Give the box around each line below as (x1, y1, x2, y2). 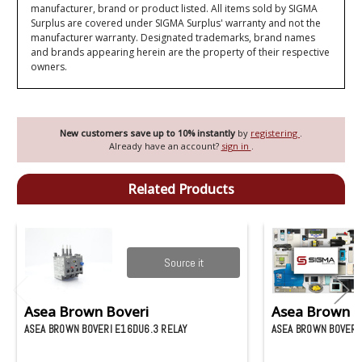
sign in (221, 139, 251, 152)
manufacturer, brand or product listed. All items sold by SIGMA (31, 2, 318, 16)
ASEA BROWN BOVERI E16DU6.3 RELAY (23, 322, 187, 337)
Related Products (128, 179, 234, 198)
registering (250, 126, 300, 139)
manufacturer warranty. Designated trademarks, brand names (31, 31, 316, 45)
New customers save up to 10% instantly (60, 126, 238, 139)
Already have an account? (108, 139, 221, 152)
